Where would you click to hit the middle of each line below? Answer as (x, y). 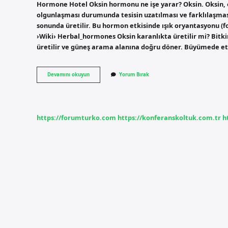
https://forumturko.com (76, 117)
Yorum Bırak (134, 75)
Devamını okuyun (68, 75)
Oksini (97, 81)
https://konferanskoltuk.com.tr (169, 117)
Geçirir (97, 89)
